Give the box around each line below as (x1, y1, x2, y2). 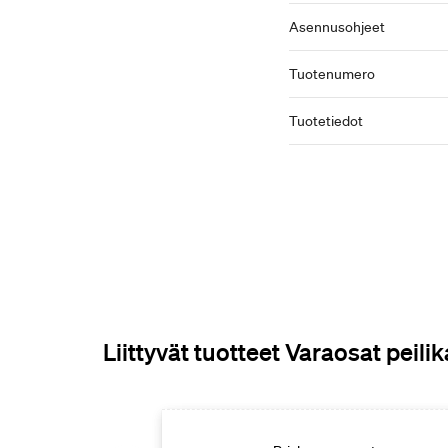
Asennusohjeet (289, 18, 385, 36)
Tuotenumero (289, 65, 375, 83)
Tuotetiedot (289, 112, 363, 130)
